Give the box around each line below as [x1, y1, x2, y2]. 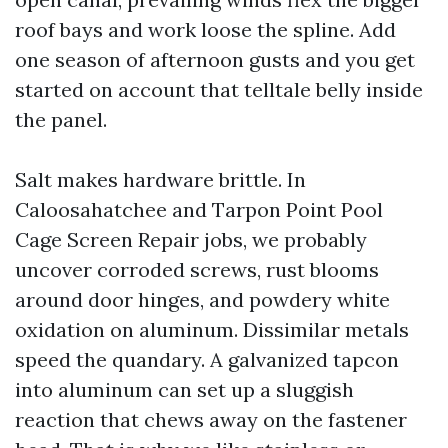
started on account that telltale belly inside [15, 77, 423, 102]
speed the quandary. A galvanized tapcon [15, 347, 399, 372]
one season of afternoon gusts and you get [15, 47, 415, 72]
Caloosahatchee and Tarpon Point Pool [15, 197, 383, 222]
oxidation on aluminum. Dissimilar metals [15, 317, 409, 342]
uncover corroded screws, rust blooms [15, 257, 379, 282]
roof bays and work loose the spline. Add [15, 17, 396, 42]
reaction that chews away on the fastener [15, 407, 407, 432]
